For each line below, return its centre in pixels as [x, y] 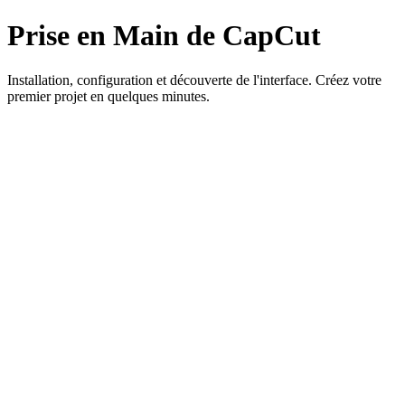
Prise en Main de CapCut [164, 36]
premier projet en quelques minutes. [108, 96]
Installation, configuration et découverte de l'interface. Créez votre [194, 80]
